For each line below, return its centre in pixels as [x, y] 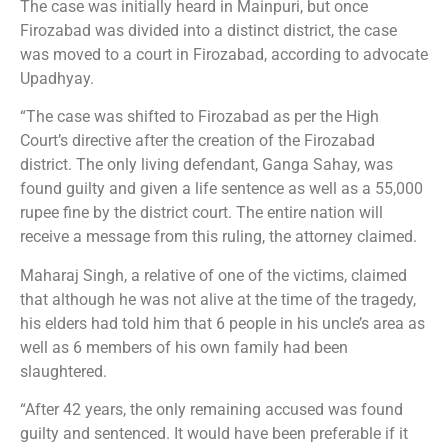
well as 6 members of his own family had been [184, 347]
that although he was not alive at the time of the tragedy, [218, 299]
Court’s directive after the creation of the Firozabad [197, 141]
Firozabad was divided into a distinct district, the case [208, 31]
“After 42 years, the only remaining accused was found [211, 410]
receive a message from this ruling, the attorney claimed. [218, 237]
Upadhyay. [57, 79]
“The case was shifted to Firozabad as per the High [199, 117]
